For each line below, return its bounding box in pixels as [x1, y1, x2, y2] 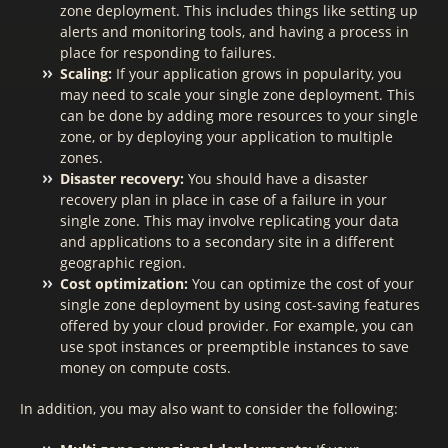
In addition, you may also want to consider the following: [20, 399, 398, 418]
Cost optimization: [60, 274, 188, 293]
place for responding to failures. [60, 43, 276, 62]
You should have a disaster [184, 169, 368, 188]
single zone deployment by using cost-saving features [60, 295, 420, 314]
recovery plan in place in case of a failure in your [60, 190, 387, 209]
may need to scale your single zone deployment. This [60, 85, 415, 104]
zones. [60, 148, 103, 167]
